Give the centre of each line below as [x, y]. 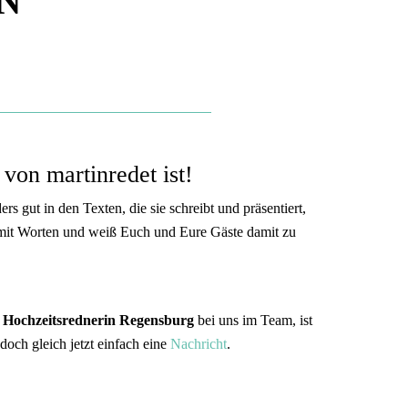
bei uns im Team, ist [253, 320]
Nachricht [199, 343]
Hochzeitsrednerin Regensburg [98, 320]
